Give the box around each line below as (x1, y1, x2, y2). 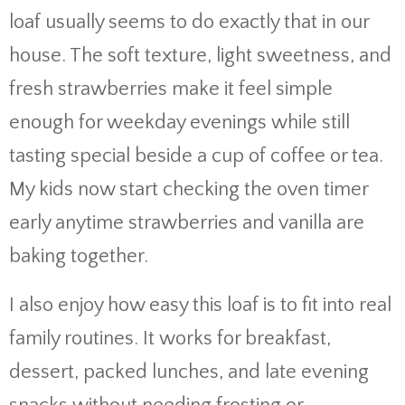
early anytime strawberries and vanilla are (9, 212, 364, 234)
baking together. (9, 245, 148, 268)
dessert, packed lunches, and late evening (9, 361, 369, 383)
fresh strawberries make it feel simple (9, 78, 333, 100)
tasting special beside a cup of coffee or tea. (9, 145, 383, 167)
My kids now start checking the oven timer (9, 178, 368, 201)
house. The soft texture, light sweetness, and (9, 44, 391, 67)
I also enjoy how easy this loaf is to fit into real (9, 294, 391, 316)
